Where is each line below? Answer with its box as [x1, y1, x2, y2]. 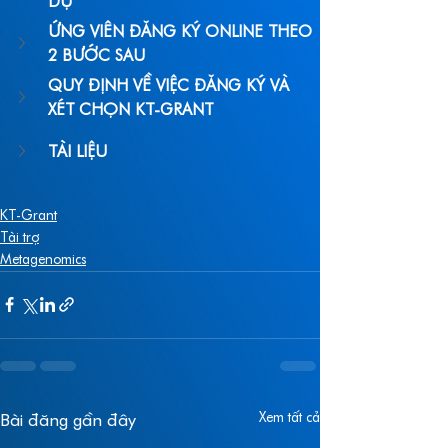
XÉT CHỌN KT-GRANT [48, 104, 213, 117]
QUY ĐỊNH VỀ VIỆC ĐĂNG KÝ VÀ [48, 80, 294, 93]
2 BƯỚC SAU [48, 50, 145, 63]
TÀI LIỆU [48, 146, 107, 159]
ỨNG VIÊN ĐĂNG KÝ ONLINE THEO [48, 26, 317, 39]
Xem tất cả [259, 412, 320, 424]
